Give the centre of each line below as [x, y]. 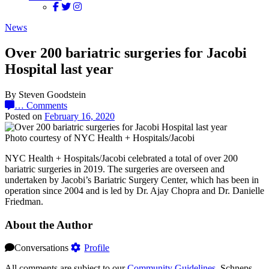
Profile [97, 248]
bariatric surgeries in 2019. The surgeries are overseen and [115, 169]
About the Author [49, 225]
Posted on [25, 116]
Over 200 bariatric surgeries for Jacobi [126, 53]
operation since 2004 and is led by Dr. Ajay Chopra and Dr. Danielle [134, 190]
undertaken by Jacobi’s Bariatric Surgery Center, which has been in [132, 180]
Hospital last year [59, 69]
